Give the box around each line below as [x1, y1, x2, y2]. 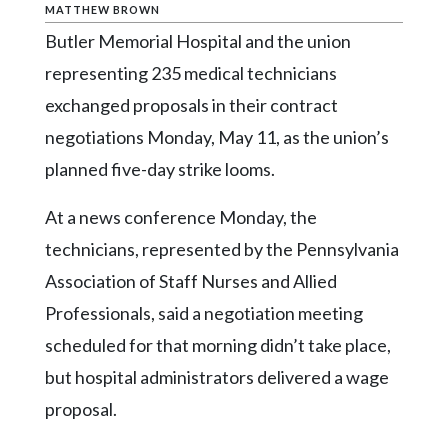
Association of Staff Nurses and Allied [45, 270, 337, 293]
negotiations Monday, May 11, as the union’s [45, 126, 389, 149]
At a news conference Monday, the [45, 206, 317, 229]
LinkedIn [15, 237, 69, 254]
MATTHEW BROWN [45, 3, 160, 17]
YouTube [15, 276, 72, 293]
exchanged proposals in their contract [45, 94, 338, 117]
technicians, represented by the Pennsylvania [45, 238, 399, 261]
